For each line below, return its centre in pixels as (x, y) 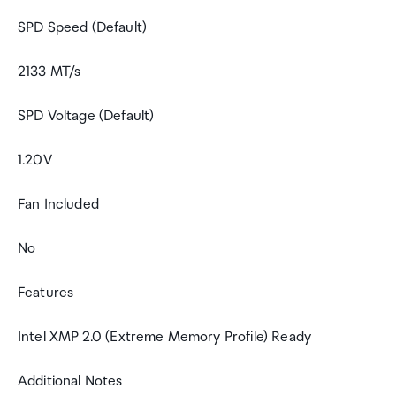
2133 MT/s (49, 72)
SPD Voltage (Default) (86, 116)
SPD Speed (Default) (83, 28)
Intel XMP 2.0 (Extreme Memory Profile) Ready (165, 337)
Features (46, 293)
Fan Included (58, 205)
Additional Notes (70, 381)
